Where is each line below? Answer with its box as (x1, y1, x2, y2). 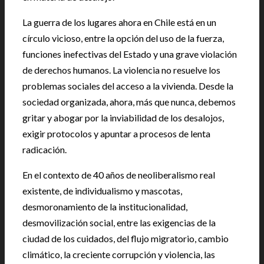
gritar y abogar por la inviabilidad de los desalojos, (22, 112, 224, 123)
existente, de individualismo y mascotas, (22, 185, 182, 196)
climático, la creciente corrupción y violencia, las (22, 249, 215, 260)
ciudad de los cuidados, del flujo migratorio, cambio (22, 233, 229, 244)
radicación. (22, 144, 67, 155)
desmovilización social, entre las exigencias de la (22, 217, 216, 228)
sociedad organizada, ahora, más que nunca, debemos (22, 96, 236, 107)
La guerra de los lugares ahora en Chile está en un (22, 16, 216, 28)
